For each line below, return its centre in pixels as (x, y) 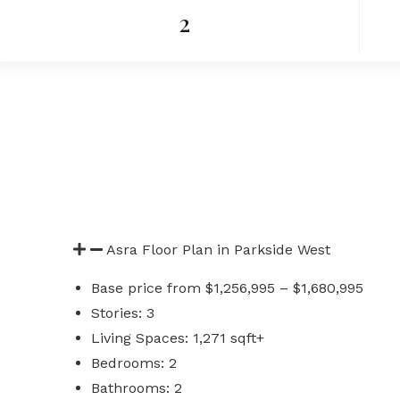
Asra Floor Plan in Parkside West (218, 250)
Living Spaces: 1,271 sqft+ (178, 338)
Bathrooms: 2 (137, 388)
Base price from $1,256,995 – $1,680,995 (227, 288)
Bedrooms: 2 (134, 363)
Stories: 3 (123, 313)
